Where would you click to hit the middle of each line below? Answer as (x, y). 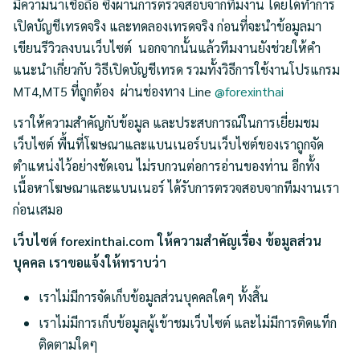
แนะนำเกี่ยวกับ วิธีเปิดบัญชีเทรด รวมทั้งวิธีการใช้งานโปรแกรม (176, 69)
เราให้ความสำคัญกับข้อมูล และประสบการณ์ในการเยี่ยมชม (166, 122)
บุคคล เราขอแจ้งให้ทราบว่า (90, 262)
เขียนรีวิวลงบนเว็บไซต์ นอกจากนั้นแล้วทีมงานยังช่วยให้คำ (167, 47)
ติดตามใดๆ (68, 344)
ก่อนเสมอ (38, 209)
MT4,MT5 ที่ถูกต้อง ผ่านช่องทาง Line (114, 91)
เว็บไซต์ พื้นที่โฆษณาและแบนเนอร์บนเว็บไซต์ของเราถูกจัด (168, 144)
